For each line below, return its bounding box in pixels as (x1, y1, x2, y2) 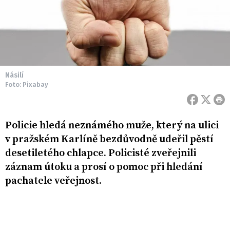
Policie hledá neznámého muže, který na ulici (5, 119, 219, 132)
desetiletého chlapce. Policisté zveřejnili (5, 147, 196, 160)
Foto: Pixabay (5, 81, 48, 89)
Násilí (5, 71, 24, 80)
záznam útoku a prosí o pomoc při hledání (5, 161, 203, 174)
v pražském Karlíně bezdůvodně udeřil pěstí (5, 133, 214, 146)
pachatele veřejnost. (5, 175, 102, 188)
